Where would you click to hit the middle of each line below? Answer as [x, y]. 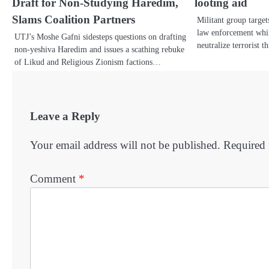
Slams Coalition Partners [74, 20]
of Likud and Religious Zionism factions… [88, 62]
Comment [54, 179]
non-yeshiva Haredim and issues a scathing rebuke [99, 50]
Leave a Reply [65, 116]
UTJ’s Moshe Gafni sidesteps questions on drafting [100, 37]
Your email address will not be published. [125, 145]
